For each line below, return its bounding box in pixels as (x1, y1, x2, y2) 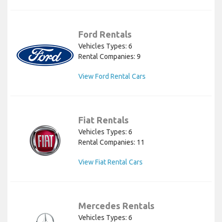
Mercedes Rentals (78, 201, 155, 211)
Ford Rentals (78, 29, 132, 40)
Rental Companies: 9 (78, 53, 141, 61)
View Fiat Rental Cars (78, 158, 143, 166)
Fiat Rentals (78, 115, 129, 125)
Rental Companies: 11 (78, 138, 145, 147)
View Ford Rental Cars (78, 72, 146, 81)
